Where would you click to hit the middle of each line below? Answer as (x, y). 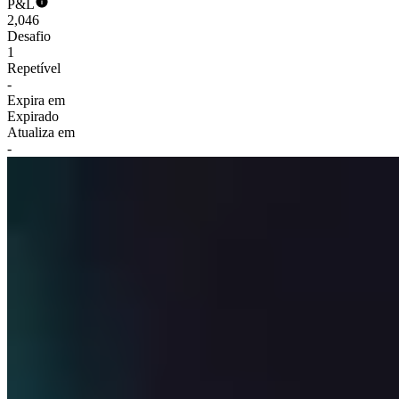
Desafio (29, 37)
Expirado (33, 117)
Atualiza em (41, 133)
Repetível (34, 69)
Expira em (36, 101)
